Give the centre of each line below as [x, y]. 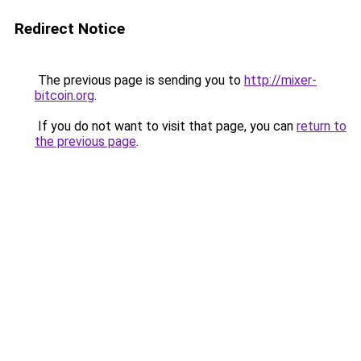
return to [322, 126]
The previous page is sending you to [139, 80]
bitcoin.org [64, 95]
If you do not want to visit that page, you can [166, 126]
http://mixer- [280, 80]
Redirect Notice [70, 29]
